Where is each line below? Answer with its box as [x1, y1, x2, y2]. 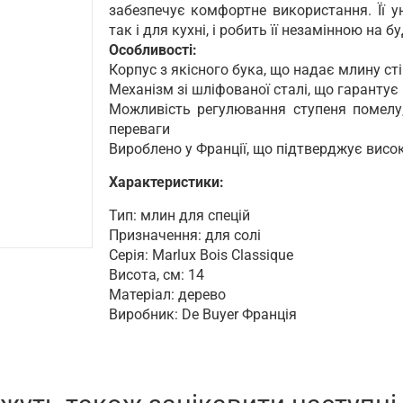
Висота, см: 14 [108, 265, 204, 283]
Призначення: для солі [108, 226, 261, 244]
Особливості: [108, 40, 197, 58]
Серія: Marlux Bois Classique [108, 246, 293, 264]
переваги [108, 120, 170, 138]
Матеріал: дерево [108, 285, 226, 303]
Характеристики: [108, 173, 224, 191]
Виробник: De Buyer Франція [108, 305, 297, 323]
